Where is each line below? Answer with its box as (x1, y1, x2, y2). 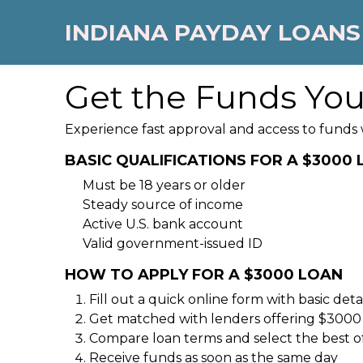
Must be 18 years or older (83, 177, 246, 193)
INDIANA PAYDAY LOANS (65, 18, 361, 46)
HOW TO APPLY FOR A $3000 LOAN (65, 266, 343, 284)
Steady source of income (83, 197, 243, 212)
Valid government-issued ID (83, 236, 263, 251)
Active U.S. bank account (83, 216, 243, 232)
